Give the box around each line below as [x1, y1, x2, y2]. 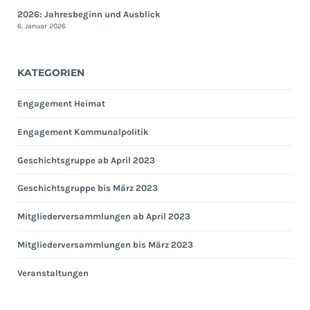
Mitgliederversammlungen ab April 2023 [17, 211, 190, 222]
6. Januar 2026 [17, 21, 66, 30]
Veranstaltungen [17, 267, 89, 278]
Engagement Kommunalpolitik [17, 126, 149, 137]
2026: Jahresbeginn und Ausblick [17, 8, 161, 19]
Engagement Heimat [17, 98, 105, 109]
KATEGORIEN [17, 66, 84, 79]
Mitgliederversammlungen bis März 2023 [17, 239, 193, 250]
